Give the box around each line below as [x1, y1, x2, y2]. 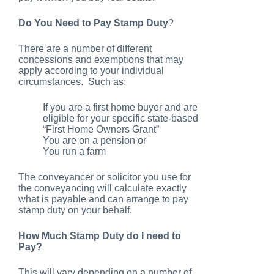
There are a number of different [18, 43, 152, 54]
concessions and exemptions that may [18, 54, 183, 65]
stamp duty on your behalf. [18, 205, 132, 216]
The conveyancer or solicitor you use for [18, 172, 191, 183]
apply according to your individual [18, 65, 164, 76]
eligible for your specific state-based [43, 113, 198, 124]
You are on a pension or [43, 135, 149, 146]
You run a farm [43, 146, 106, 157]
